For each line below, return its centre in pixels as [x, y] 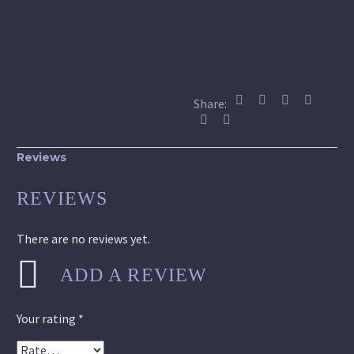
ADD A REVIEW [134, 275]
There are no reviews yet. [83, 239]
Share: [210, 103]
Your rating [47, 318]
